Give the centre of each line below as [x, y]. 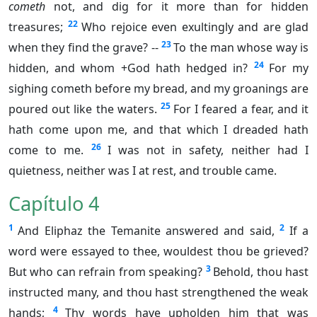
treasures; [36, 27]
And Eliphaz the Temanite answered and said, [146, 231]
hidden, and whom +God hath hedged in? [128, 68]
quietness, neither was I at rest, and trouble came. [143, 171]
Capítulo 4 [54, 204]
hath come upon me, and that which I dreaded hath [158, 130]
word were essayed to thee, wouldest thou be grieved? [158, 252]
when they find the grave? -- [83, 48]
